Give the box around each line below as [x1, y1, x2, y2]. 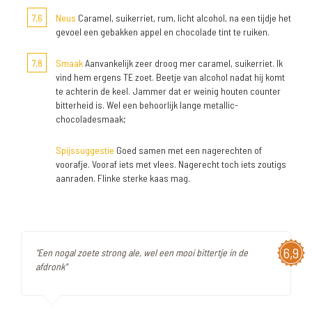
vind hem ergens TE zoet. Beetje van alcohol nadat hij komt [56, 71, 285, 84]
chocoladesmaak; [56, 113, 126, 125]
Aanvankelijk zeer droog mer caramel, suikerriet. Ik [83, 57, 283, 70]
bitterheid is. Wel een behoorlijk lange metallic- [56, 99, 238, 111]
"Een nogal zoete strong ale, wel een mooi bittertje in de [36, 247, 248, 259]
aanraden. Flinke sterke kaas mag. [56, 172, 190, 185]
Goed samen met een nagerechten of [114, 144, 262, 157]
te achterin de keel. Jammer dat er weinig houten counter [56, 85, 281, 97]
